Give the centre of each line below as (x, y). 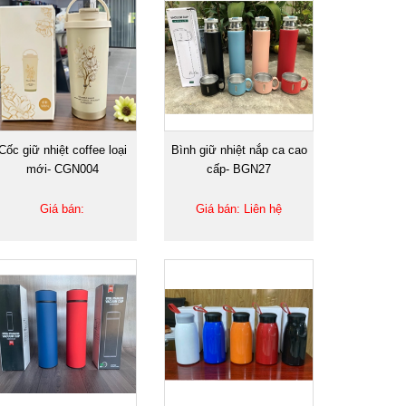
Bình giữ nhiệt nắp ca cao (239, 150)
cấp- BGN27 (239, 169)
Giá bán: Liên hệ (239, 208)
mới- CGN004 (62, 169)
